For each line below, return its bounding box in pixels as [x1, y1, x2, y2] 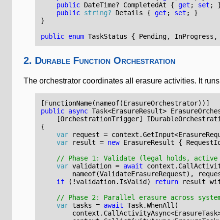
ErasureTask [174, 209, 218, 217]
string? [84, 8, 112, 17]
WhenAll [147, 201, 175, 209]
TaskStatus [88, 32, 128, 40]
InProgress [174, 32, 214, 40]
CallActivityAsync [104, 209, 171, 217]
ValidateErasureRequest [100, 169, 187, 178]
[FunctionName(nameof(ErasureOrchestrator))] [41, 99, 210, 107]
